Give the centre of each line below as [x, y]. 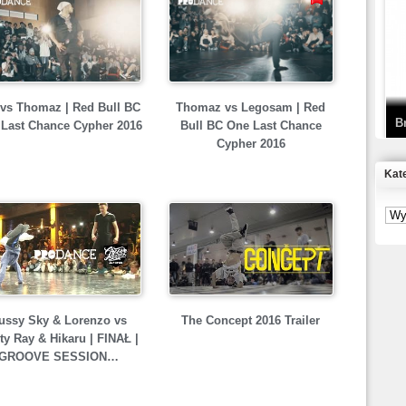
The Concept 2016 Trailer [251, 320]
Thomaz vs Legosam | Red [251, 108]
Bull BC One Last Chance [251, 126]
